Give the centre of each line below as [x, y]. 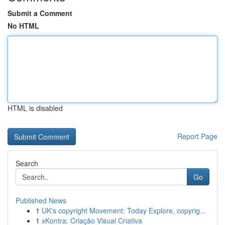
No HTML [23, 26]
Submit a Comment [40, 13]
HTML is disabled [35, 108]
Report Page [197, 136]
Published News [41, 200]
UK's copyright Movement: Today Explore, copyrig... [124, 210]
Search [27, 163]
